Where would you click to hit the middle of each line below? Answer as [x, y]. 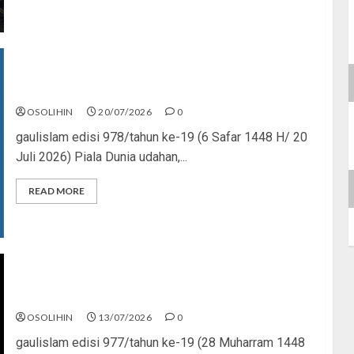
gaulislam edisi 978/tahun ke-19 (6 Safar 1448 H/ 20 [161, 137]
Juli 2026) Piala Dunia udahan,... [101, 156]
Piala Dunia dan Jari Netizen [98, 296]
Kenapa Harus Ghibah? [82, 91]
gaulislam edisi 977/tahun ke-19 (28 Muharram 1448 [160, 342]
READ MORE [56, 190]
